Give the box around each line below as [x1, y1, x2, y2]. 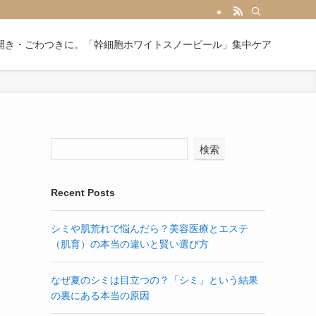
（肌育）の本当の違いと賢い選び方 [51, 238, 209, 250]
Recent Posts [51, 187, 115, 198]
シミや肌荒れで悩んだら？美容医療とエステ [51, 223, 248, 234]
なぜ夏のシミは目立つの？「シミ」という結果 [51, 274, 258, 286]
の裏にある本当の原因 [51, 290, 150, 301]
